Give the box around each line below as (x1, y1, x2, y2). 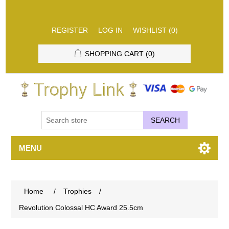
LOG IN (98, 26, 123, 34)
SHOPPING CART (84, 50, 144, 58)
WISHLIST (132, 26, 167, 34)
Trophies (63, 187, 92, 195)
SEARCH (151, 116, 180, 124)
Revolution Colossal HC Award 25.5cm (19, 203, 144, 212)
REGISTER (51, 26, 88, 34)
